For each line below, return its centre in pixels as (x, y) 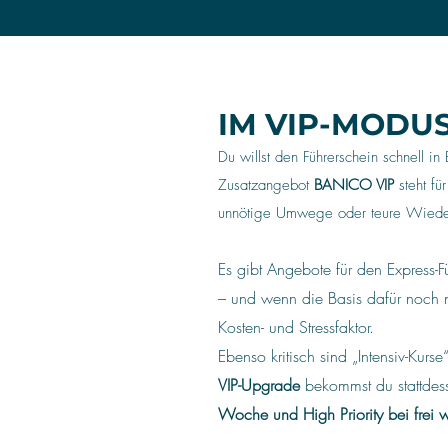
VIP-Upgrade (259, 385)
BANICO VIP (354, 185)
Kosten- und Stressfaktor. (296, 327)
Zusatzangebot (266, 185)
